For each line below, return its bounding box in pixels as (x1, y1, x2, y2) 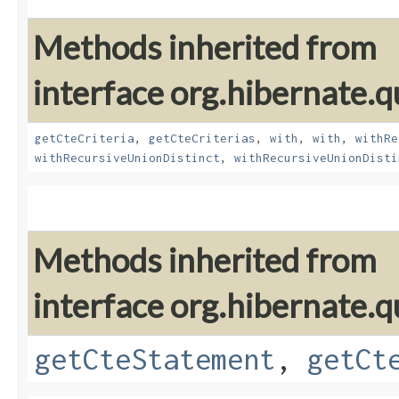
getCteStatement (35, 342, 275, 377)
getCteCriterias (149, 131, 256, 146)
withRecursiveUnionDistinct (35, 151, 220, 166)
